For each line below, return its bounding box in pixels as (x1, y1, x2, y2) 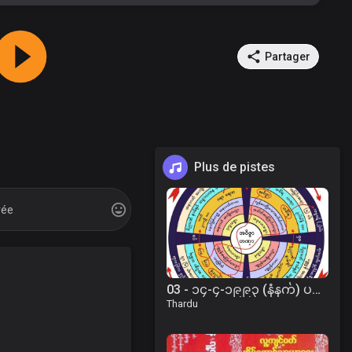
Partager (264, 49, 310, 63)
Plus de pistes (194, 159, 275, 175)
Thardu (167, 298, 198, 310)
